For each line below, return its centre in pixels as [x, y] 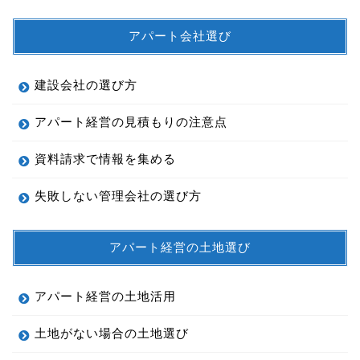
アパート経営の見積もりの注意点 [131, 121]
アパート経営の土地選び [180, 247]
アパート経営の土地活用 [105, 296]
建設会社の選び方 [86, 84]
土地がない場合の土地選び [112, 333]
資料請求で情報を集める [105, 158]
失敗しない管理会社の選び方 [118, 195]
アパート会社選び [180, 35]
